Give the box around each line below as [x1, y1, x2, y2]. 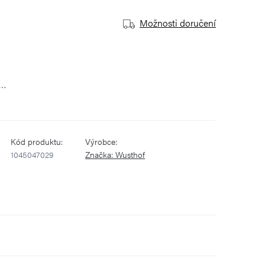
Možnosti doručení [140, 16, 216, 30]
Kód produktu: [11, 135, 63, 147]
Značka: [85, 148, 115, 160]
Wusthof [115, 148, 145, 160]
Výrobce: [85, 135, 117, 147]
